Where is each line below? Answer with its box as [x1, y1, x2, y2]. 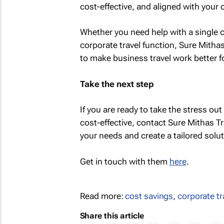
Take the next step [79, 78, 154, 89]
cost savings [125, 190, 173, 201]
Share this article [79, 210, 144, 220]
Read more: [79, 190, 125, 201]
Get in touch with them [79, 156, 169, 166]
